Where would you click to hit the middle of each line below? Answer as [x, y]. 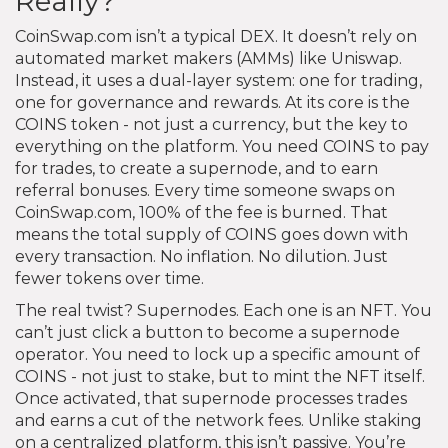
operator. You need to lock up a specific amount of [217, 354]
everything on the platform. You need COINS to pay [222, 146]
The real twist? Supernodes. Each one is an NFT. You [223, 310]
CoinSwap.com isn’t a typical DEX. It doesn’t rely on [216, 36]
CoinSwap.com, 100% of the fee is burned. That [201, 212]
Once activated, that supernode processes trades [211, 398]
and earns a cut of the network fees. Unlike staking [218, 420]
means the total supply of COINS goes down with [211, 234]
